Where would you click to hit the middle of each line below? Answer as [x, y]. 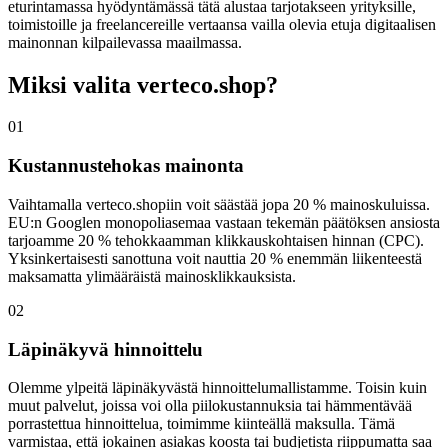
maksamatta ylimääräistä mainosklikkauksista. [152, 276]
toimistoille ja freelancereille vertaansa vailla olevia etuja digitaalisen [222, 24]
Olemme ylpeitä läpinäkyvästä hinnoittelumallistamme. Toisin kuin [217, 388]
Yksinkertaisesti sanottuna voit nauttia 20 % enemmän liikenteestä [215, 258]
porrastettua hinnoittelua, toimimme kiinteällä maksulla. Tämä [201, 424]
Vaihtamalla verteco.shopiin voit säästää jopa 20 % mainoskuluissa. [219, 204]
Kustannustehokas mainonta [126, 166]
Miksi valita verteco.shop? [143, 84]
